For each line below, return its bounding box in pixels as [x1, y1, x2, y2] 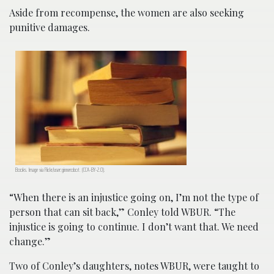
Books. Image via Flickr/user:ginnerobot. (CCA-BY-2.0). [15, 165, 105, 174]
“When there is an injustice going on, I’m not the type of [9, 190, 259, 204]
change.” [9, 234, 51, 248]
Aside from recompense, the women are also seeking [9, 6, 244, 20]
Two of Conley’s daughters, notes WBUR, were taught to [9, 259, 259, 272]
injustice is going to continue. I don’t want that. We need [9, 220, 259, 233]
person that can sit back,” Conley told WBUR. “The [9, 205, 235, 218]
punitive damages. [9, 21, 90, 34]
